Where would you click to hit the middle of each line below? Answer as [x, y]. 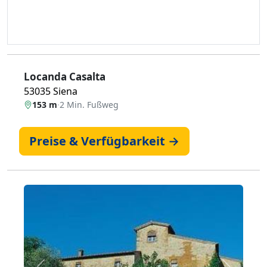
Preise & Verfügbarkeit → [104, 141]
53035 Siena [51, 91]
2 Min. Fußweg [89, 105]
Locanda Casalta [65, 77]
